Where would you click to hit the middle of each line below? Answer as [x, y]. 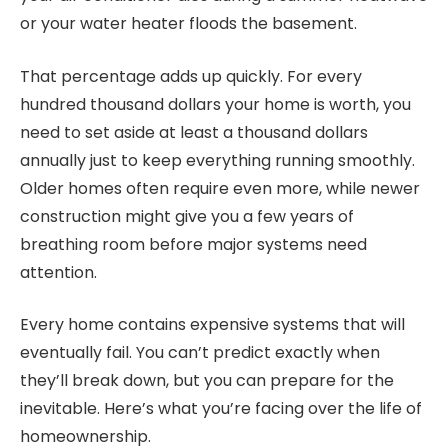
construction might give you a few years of [187, 216]
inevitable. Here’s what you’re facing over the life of [221, 409]
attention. [58, 272]
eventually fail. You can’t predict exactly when [200, 353]
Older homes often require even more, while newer [220, 188]
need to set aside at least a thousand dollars [194, 132]
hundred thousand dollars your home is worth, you [215, 104]
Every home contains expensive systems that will [212, 325]
